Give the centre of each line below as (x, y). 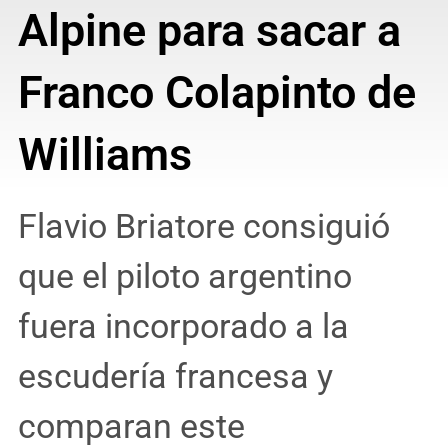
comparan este (131, 426)
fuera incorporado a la (183, 326)
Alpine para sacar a (209, 30)
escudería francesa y (175, 376)
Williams (104, 154)
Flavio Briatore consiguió (203, 226)
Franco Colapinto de (216, 92)
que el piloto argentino (184, 276)
